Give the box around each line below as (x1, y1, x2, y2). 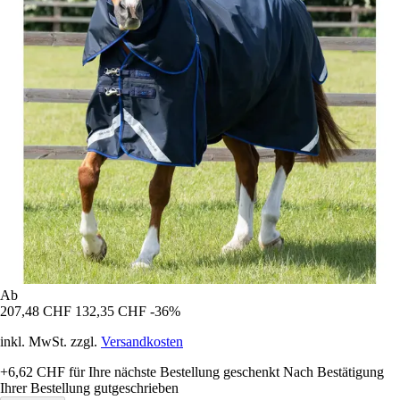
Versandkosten (101, 334, 183, 350)
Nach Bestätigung (283, 364, 384, 380)
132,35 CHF (75, 304, 146, 320)
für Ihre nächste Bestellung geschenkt (65, 364, 279, 380)
